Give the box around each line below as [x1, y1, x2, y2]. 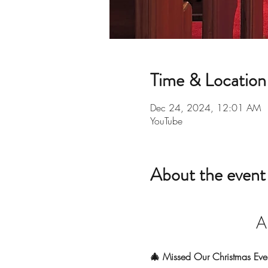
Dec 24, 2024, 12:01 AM [150, 101, 261, 114]
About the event [150, 162, 266, 187]
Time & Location [150, 68, 266, 93]
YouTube [150, 114, 182, 127]
